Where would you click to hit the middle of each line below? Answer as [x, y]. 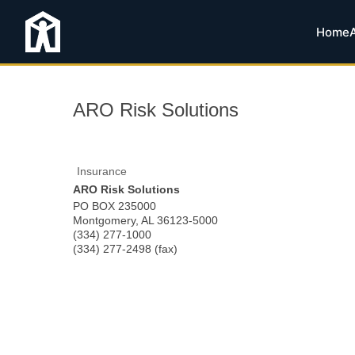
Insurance [102, 171]
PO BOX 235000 [115, 206]
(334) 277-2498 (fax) [125, 249]
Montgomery [104, 220]
